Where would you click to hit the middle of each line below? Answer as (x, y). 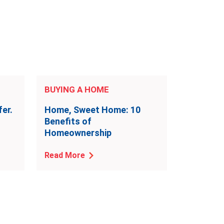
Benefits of (68, 121)
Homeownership (78, 133)
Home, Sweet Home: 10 (92, 110)
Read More (65, 155)
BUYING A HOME (77, 89)
